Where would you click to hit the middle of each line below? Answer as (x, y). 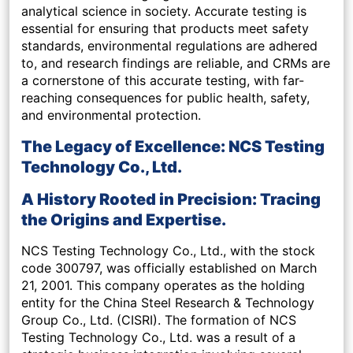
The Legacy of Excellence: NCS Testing (173, 147)
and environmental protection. (111, 115)
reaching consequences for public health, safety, (165, 98)
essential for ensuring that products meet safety (165, 29)
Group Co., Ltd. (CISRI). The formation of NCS (159, 320)
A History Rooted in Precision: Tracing (171, 200)
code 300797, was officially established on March (169, 268)
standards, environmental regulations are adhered (169, 46)
